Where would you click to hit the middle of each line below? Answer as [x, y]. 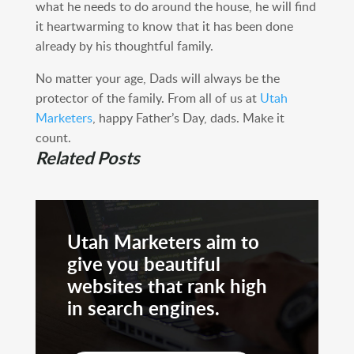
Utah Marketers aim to [163, 241]
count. [53, 137]
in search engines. [143, 308]
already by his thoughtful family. [124, 46]
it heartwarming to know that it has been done [164, 26]
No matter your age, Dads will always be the [157, 78]
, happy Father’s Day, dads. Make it [188, 118]
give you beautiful [143, 264]
